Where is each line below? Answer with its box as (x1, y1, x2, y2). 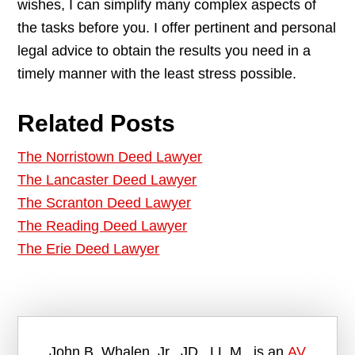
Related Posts (17, 110, 176, 137)
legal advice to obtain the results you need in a (17, 43, 311, 59)
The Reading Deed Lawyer (17, 218, 188, 235)
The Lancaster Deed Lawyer (17, 172, 197, 189)
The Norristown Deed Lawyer (17, 149, 203, 166)
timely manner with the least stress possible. (17, 66, 297, 82)
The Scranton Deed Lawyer (17, 195, 192, 212)
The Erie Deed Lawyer (17, 241, 160, 258)
